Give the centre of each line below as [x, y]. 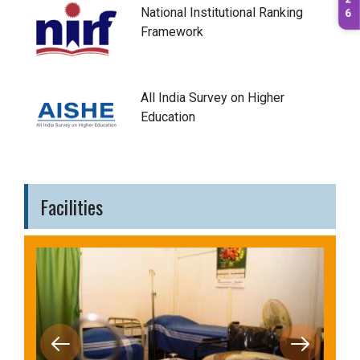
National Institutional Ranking [222, 12]
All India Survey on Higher [213, 97]
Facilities [72, 206]
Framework [172, 31]
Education [168, 117]
